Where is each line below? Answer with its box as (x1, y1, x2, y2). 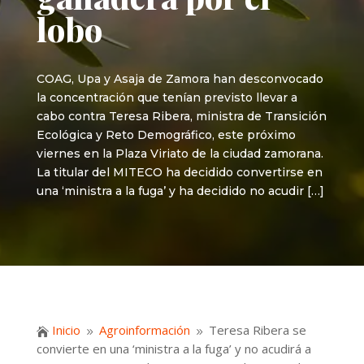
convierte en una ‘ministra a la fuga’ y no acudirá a (36, 340, 311, 357)
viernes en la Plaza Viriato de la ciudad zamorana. (36, 146, 323, 161)
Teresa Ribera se (208, 322, 306, 339)
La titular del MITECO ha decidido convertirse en (36, 165, 323, 180)
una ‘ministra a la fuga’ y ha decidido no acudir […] (36, 184, 324, 198)
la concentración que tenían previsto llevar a (36, 90, 297, 105)
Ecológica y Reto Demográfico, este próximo (36, 128, 296, 142)
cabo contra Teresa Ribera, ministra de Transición (36, 109, 327, 123)
